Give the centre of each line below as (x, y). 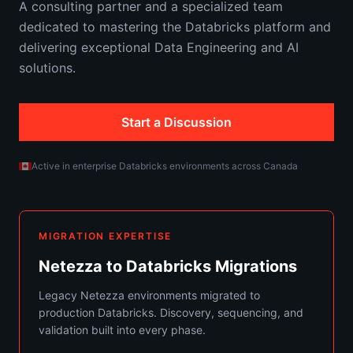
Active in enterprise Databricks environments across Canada (165, 166)
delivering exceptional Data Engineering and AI (159, 47)
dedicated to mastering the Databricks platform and (175, 27)
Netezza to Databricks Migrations (168, 266)
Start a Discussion (176, 122)
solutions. (47, 68)
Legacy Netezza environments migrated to (149, 295)
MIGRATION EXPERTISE (106, 236)
